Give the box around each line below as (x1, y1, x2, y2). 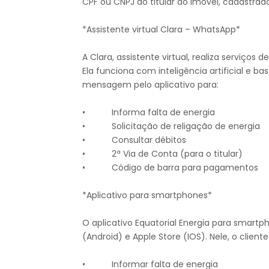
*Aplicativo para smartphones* (82, 189, 212, 202)
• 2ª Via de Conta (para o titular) (82, 148, 245, 160)
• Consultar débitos (82, 134, 189, 147)
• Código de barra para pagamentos (82, 162, 261, 174)
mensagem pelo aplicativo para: (82, 79, 219, 91)
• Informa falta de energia (82, 106, 217, 119)
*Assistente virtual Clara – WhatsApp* (82, 23, 240, 36)
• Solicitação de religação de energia (82, 120, 262, 133)
